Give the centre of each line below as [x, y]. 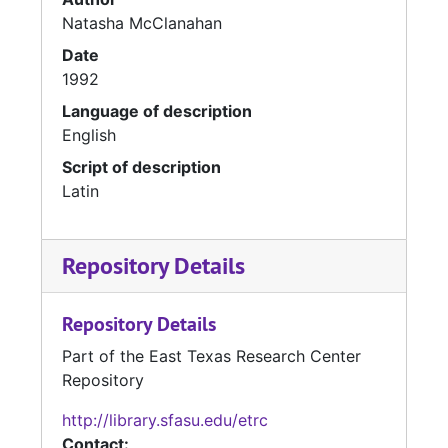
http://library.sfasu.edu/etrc [165, 420]
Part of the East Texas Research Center [211, 356]
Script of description [141, 167]
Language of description [157, 111]
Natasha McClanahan [142, 23]
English [89, 135]
